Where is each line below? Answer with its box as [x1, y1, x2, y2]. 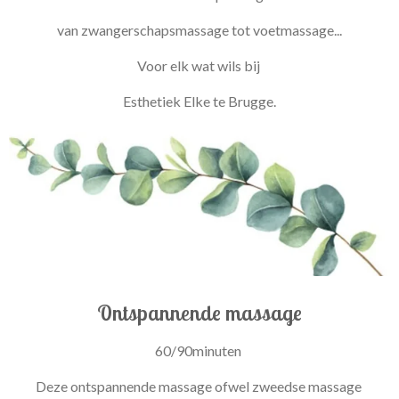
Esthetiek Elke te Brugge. [123, 93, 276, 110]
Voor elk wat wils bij [136, 57, 263, 74]
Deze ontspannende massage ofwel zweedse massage [35, 377, 364, 395]
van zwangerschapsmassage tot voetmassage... [57, 21, 342, 38]
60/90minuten [155, 341, 244, 359]
